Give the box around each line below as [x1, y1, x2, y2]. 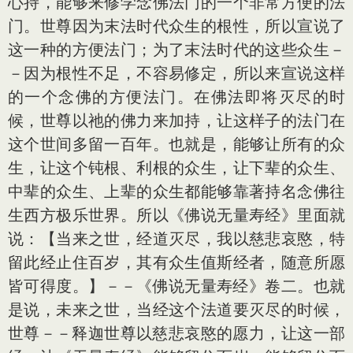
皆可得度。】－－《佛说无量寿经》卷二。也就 [8, 277, 345, 295]
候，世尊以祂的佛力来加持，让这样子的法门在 [8, 111, 345, 130]
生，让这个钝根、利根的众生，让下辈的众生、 [8, 158, 345, 177]
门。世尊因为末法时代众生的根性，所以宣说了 [8, 17, 345, 35]
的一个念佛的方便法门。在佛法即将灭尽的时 [8, 87, 345, 106]
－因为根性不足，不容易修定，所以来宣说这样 [8, 64, 345, 83]
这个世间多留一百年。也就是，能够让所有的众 [8, 135, 345, 154]
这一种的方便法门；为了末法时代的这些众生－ [8, 40, 345, 59]
